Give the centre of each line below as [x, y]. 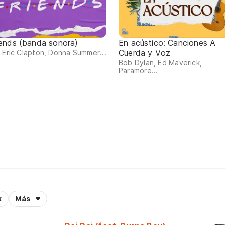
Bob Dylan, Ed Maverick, [160, 63]
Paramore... [138, 71]
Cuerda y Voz [145, 53]
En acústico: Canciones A [167, 43]
